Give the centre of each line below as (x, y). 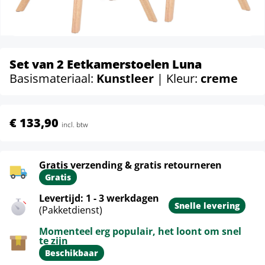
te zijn (54, 241)
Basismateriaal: (53, 78)
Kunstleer (127, 78)
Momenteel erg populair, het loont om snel (140, 231)
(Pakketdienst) (71, 210)
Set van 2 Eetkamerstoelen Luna (106, 64)
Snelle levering (207, 206)
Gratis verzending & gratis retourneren (130, 165)
